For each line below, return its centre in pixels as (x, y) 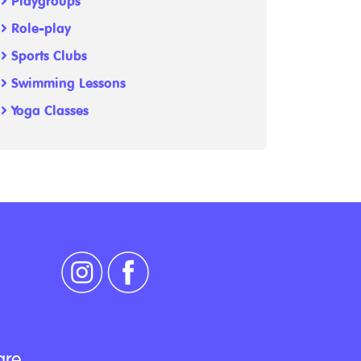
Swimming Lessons (66, 83)
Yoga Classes (48, 110)
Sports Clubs (47, 56)
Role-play (39, 28)
